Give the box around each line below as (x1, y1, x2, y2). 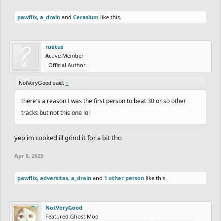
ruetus (45, 42, 63, 50)
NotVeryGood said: (19, 79, 66, 86)
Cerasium (73, 13, 99, 21)
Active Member (45, 51, 84, 59)
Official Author (48, 61, 86, 69)
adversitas (40, 174, 68, 182)
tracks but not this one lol (21, 108, 90, 117)
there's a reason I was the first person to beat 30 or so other (21, 96, 186, 105)
